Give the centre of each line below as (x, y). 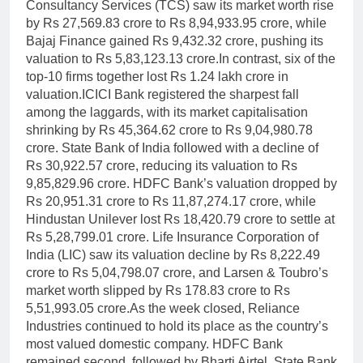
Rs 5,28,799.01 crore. (88, 237)
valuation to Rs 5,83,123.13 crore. (122, 59)
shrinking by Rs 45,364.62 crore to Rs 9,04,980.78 (169, 130)
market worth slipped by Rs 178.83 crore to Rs (158, 291)
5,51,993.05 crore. (78, 309)
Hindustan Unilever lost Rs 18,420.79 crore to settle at (180, 220)
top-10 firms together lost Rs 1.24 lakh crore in (157, 77)
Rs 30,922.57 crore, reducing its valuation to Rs (162, 166)
